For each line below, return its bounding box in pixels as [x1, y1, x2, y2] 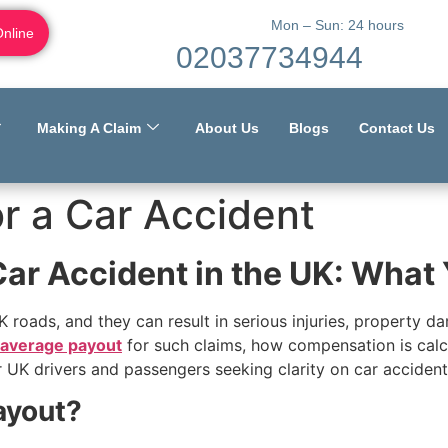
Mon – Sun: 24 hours [271, 17, 405, 33]
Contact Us [359, 120, 435, 136]
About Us [195, 120, 259, 136]
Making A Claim [37, 120, 141, 136]
